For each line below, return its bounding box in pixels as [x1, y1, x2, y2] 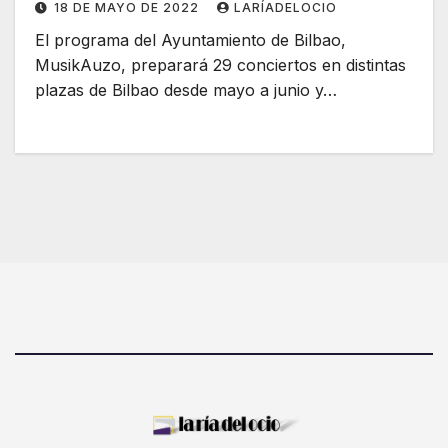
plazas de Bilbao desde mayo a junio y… [35, 80, 337, 101]
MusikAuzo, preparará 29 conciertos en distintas [35, 55, 406, 76]
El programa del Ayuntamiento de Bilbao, [35, 30, 346, 51]
